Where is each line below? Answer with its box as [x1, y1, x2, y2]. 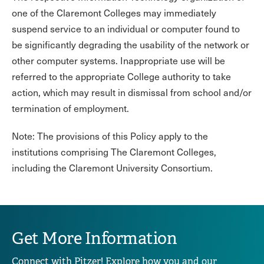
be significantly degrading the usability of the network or [12, 38, 249, 51]
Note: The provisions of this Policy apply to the [12, 130, 208, 142]
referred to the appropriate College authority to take [12, 70, 231, 82]
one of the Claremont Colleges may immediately [12, 6, 216, 19]
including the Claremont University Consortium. [12, 161, 213, 174]
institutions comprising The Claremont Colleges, [12, 146, 216, 158]
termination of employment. [12, 102, 129, 114]
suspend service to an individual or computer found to [12, 22, 240, 35]
